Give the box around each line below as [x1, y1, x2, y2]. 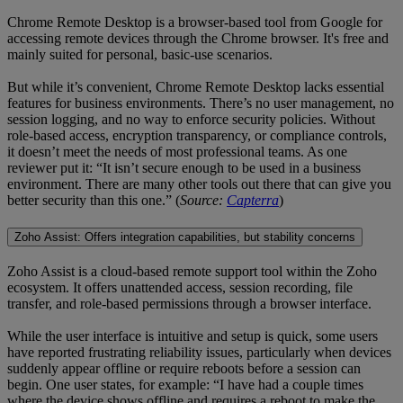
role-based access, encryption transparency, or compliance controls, [7, 128, 387, 144]
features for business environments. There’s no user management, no [7, 95, 394, 112]
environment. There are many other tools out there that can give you [7, 176, 391, 193]
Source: [180, 193, 227, 209]
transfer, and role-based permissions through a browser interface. [7, 295, 372, 311]
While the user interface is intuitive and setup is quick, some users [7, 327, 378, 344]
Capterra [227, 193, 279, 209]
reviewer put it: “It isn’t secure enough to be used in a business [7, 160, 361, 176]
